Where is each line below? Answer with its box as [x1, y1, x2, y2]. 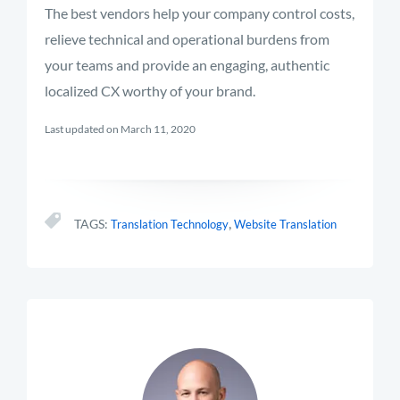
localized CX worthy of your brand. [45, 82, 255, 99]
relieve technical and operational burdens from [45, 30, 329, 47]
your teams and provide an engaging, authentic [45, 56, 329, 73]
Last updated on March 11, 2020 [45, 122, 196, 136]
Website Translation [234, 217, 337, 231]
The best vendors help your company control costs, [45, 4, 354, 21]
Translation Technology [111, 217, 229, 231]
